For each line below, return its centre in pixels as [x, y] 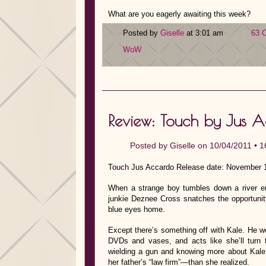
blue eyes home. [137, 209]
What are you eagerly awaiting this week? [179, 14]
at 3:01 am [205, 33]
